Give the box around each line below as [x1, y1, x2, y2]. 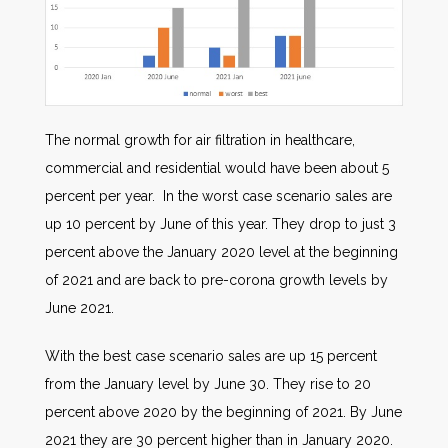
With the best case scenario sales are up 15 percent [45, 347, 377, 364]
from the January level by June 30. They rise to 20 [45, 375, 371, 392]
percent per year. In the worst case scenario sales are [45, 187, 392, 204]
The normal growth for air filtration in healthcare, [45, 131, 355, 148]
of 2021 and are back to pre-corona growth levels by [45, 271, 388, 288]
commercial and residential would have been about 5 [45, 159, 389, 176]
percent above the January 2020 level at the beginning [45, 243, 398, 260]
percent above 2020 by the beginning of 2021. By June [45, 403, 402, 420]
